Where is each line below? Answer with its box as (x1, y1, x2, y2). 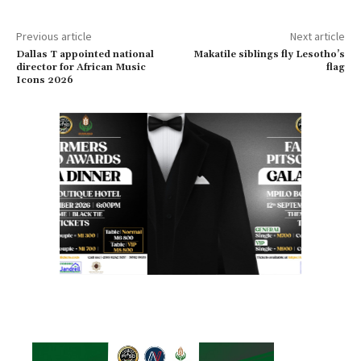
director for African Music (16, 61, 146, 74)
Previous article (16, 29, 92, 44)
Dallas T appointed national (16, 48, 154, 61)
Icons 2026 (16, 74, 73, 87)
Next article (289, 29, 345, 44)
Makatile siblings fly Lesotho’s (193, 48, 345, 61)
